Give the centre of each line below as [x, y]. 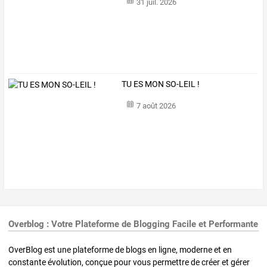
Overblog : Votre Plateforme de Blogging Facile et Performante [133, 224]
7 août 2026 [156, 105]
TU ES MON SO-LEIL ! [161, 84]
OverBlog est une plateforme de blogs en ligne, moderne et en [120, 249]
